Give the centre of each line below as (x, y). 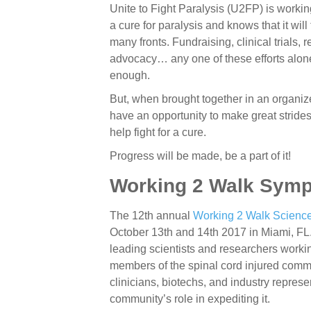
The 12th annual (152, 216)
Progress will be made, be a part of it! (201, 156)
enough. (130, 76)
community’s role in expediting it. (190, 299)
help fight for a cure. (158, 133)
